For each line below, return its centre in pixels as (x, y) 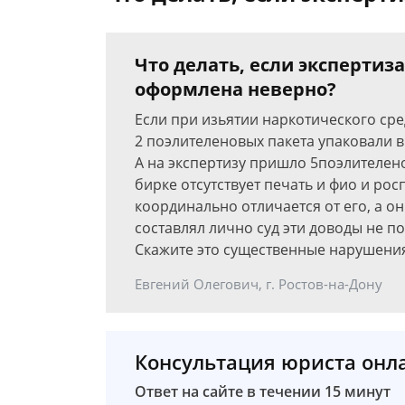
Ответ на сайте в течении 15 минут (263, 391)
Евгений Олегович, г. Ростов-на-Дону (259, 284)
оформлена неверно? (235, 89)
